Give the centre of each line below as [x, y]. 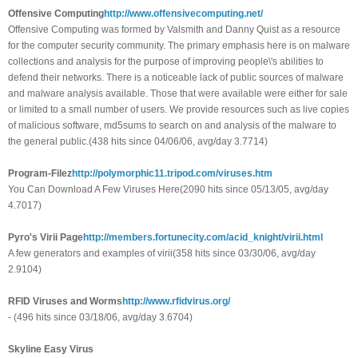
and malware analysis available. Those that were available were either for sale [178, 94]
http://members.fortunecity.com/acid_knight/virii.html [203, 238]
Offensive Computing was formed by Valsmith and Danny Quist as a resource [174, 30]
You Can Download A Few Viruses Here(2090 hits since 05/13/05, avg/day [168, 190]
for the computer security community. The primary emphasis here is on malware [179, 46]
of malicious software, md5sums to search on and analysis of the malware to [172, 126]
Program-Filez [40, 174]
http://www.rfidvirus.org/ [176, 302]
